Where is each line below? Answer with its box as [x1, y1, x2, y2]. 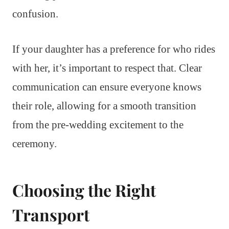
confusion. [12, 7, 58, 20]
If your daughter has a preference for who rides [12, 42, 215, 55]
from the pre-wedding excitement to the [12, 118, 184, 131]
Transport [12, 203, 89, 225]
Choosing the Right [12, 178, 156, 201]
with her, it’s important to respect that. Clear [12, 61, 202, 74]
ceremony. [12, 137, 57, 150]
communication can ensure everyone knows [12, 80, 201, 93]
